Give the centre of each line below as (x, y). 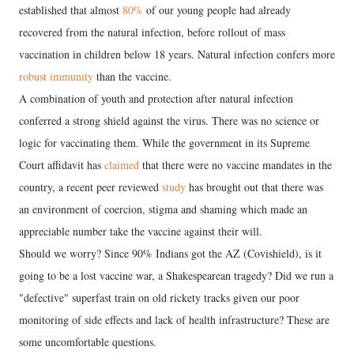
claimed (122, 164)
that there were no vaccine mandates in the (235, 164)
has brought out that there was (254, 186)
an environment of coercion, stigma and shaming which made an (163, 209)
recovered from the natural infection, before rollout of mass (152, 32)
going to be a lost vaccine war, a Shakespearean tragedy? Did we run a (176, 275)
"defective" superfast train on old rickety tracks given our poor (159, 297)
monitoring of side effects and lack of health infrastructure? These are (174, 319)
